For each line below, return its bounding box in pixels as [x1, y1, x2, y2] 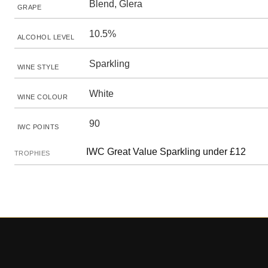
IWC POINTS [17, 123, 59, 130]
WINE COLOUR [17, 93, 68, 100]
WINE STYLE [17, 63, 59, 71]
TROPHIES [14, 150, 50, 157]
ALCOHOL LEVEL [17, 33, 75, 41]
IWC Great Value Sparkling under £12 [86, 147, 246, 157]
